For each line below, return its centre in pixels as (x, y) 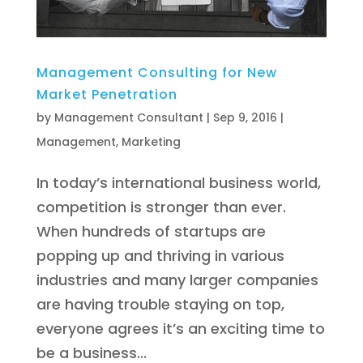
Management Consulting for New (156, 73)
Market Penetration (107, 95)
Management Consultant (128, 118)
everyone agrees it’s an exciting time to (180, 329)
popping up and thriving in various (160, 256)
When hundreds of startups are (151, 232)
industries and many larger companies (177, 280)
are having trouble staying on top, (160, 305)
